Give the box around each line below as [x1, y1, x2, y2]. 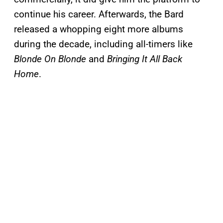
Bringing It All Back [107, 53, 182, 65]
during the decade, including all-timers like [14, 38, 193, 50]
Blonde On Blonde [14, 53, 86, 65]
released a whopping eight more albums [14, 23, 183, 35]
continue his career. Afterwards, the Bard [14, 8, 184, 20]
